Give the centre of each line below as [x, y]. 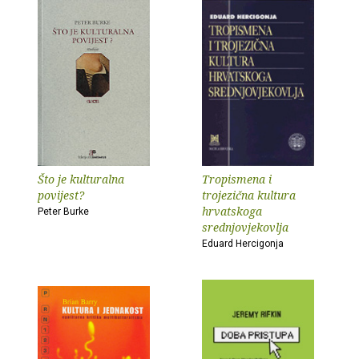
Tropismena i [237, 179]
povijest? [61, 195]
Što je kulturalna [81, 179]
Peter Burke [63, 212]
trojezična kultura [249, 195]
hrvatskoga [232, 211]
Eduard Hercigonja [243, 244]
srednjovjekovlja [245, 227]
